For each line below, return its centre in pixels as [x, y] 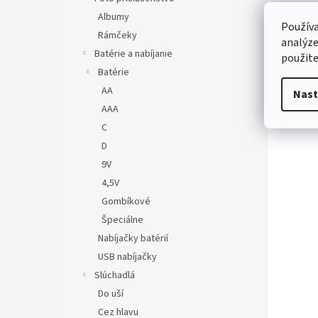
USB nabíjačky [127, 257]
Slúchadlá [115, 275]
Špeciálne [122, 220]
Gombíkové [126, 202]
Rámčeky [117, 35]
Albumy [114, 17]
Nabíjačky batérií [133, 238]
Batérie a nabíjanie [133, 54]
